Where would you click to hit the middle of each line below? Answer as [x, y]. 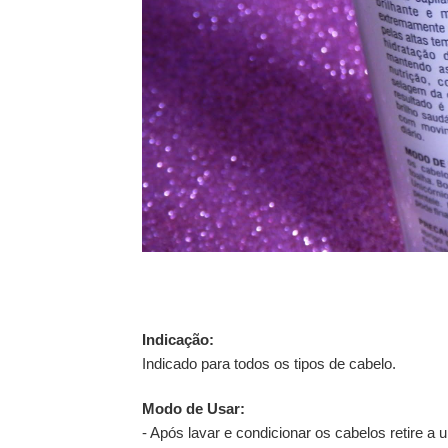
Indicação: [178, 339]
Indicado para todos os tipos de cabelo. [269, 363]
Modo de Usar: [193, 408]
